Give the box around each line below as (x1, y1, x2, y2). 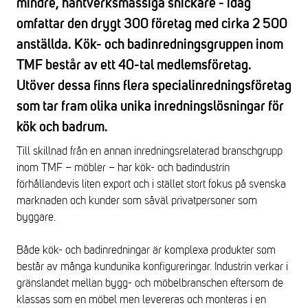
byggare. (16, 211, 56, 223)
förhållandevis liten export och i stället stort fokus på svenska (16, 178, 286, 190)
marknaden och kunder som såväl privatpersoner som (16, 195, 257, 207)
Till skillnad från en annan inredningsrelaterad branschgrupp (16, 145, 283, 157)
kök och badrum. (16, 120, 108, 134)
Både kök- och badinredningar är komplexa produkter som (16, 244, 276, 256)
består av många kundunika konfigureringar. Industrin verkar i (16, 261, 288, 273)
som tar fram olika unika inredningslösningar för (16, 100, 284, 113)
